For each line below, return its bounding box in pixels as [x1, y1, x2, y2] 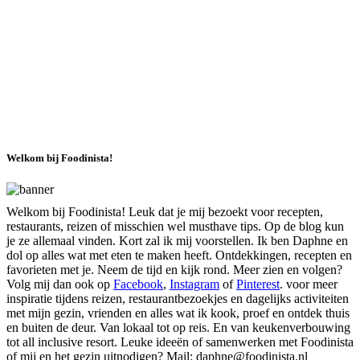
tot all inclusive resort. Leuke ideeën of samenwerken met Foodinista [6, 334, 354, 349]
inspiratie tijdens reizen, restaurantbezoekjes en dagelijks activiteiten [6, 291, 349, 305]
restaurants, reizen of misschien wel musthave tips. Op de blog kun [6, 219, 344, 233]
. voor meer [280, 276, 337, 291]
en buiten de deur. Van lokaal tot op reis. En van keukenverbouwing [6, 320, 350, 334]
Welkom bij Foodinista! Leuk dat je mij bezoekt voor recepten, [6, 204, 323, 219]
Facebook [113, 276, 163, 291]
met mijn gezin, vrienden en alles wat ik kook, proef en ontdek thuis [6, 305, 350, 320]
